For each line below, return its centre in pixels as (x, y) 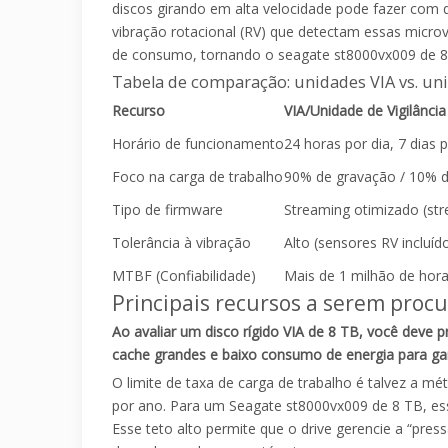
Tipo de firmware (167, 210)
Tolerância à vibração (181, 243)
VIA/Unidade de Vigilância (365, 111)
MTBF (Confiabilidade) (184, 276)
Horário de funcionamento (198, 144)
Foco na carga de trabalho (197, 177)
